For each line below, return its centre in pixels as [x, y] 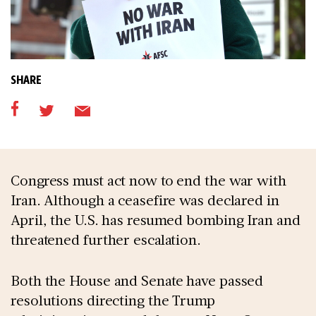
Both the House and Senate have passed [137, 280]
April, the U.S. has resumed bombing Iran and [156, 220]
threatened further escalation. [108, 239]
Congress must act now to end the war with [148, 180]
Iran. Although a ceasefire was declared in [145, 200]
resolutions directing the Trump [113, 300]
